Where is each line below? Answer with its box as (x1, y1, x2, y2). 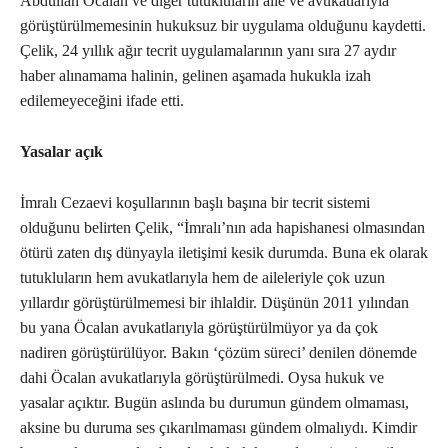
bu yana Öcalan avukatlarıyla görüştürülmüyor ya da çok (20, 319, 378, 337)
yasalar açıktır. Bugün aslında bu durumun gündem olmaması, (20, 394, 409, 412)
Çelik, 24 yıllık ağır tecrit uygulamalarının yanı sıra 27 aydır (20, 42, 396, 60)
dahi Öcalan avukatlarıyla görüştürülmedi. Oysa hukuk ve (20, 369, 384, 387)
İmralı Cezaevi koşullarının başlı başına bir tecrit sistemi (20, 194, 370, 212)
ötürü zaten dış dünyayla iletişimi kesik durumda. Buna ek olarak (20, 244, 428, 262)
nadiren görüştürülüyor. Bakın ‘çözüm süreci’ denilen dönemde (20, 344, 417, 362)
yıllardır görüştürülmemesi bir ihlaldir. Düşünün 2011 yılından (20, 294, 409, 312)
